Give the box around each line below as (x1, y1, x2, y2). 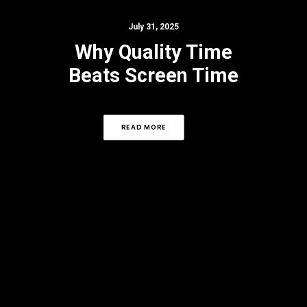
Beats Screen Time (69, 64, 238, 87)
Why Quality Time (75, 40, 232, 64)
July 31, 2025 (128, 22, 179, 32)
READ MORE (121, 122, 167, 132)
